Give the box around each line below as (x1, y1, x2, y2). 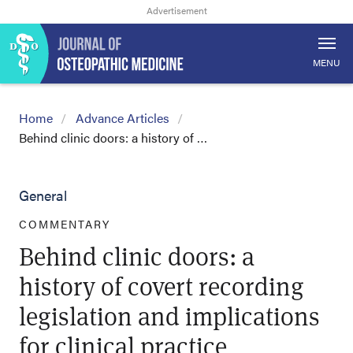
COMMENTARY (19, 216, 110, 232)
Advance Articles (76, 109, 169, 127)
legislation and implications (19, 299, 320, 333)
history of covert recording (19, 269, 304, 303)
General (19, 185, 67, 205)
